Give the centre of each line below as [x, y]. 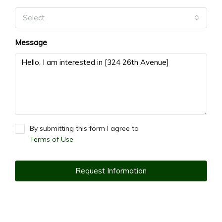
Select [34, 17]
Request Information [111, 170]
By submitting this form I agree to [84, 128]
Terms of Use [52, 139]
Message [31, 42]
